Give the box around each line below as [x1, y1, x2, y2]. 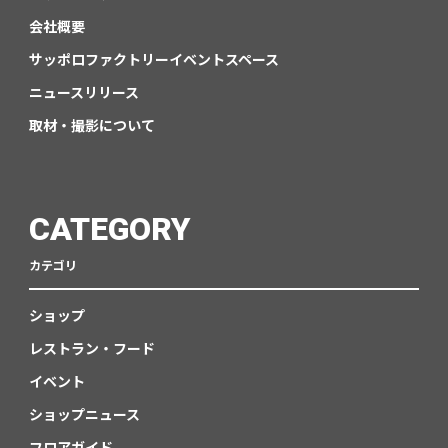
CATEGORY [28, 210, 191, 249]
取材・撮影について [28, 115, 155, 136]
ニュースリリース [28, 82, 139, 103]
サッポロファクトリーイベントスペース [28, 49, 279, 70]
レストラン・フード [28, 338, 155, 359]
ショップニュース [28, 404, 140, 425]
